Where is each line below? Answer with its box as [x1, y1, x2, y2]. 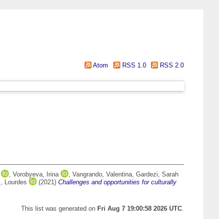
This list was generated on [21, 205, 97, 213]
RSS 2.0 [158, 62, 184, 69]
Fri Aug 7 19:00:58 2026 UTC [97, 205, 182, 213]
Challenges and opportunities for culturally [58, 178, 176, 186]
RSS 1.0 [120, 62, 146, 69]
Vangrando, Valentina [72, 171, 132, 178]
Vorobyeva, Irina [13, 171, 59, 178]
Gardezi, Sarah [136, 171, 178, 178]
